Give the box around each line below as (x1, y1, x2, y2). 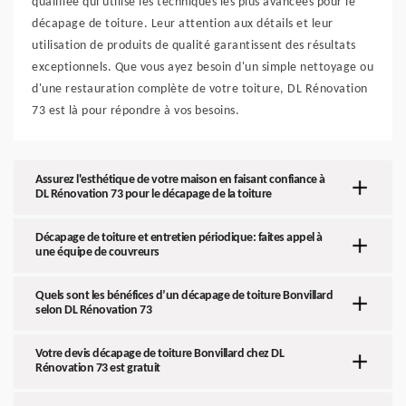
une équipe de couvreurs (35, 246, 159, 259)
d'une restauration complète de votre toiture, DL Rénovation (32, 82, 368, 96)
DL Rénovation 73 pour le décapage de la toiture (35, 188, 272, 201)
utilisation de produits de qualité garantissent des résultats (32, 39, 356, 53)
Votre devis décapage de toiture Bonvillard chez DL (35, 347, 284, 361)
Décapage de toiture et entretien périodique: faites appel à (35, 231, 323, 245)
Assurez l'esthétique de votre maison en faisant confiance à (35, 173, 325, 187)
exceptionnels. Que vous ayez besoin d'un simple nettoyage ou (32, 61, 373, 74)
